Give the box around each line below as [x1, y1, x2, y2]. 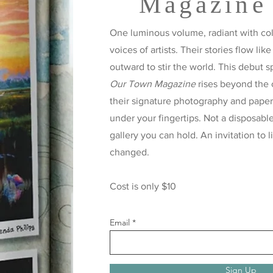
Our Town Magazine [110, 78, 196, 89]
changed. [110, 146, 149, 157]
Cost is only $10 [110, 180, 176, 191]
